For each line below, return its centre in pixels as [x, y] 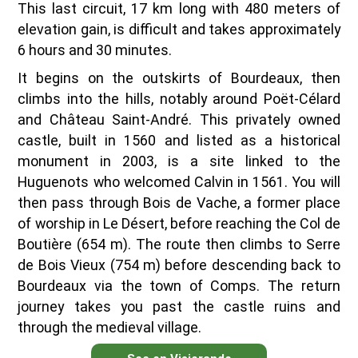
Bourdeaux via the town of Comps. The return [179, 286]
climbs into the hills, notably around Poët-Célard [179, 99]
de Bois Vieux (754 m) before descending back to [179, 265]
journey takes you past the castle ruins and [179, 307]
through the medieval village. [110, 328]
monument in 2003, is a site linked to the [179, 161]
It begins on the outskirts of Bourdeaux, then [179, 78]
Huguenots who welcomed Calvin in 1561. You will [179, 182]
